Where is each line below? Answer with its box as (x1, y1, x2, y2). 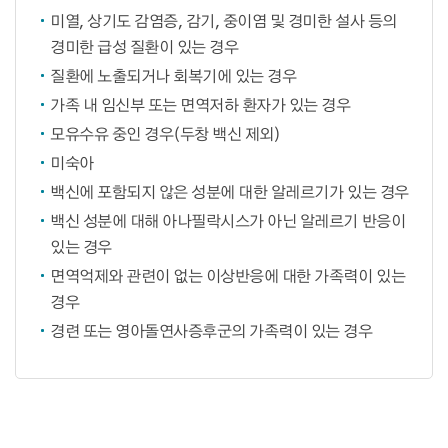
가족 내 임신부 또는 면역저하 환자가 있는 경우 (50, 93, 351, 116)
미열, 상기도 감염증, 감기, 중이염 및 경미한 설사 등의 (50, 9, 397, 32)
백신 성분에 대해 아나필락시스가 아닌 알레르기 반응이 (50, 209, 406, 232)
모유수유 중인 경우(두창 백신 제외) (50, 122, 281, 145)
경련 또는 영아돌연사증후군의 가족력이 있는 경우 (50, 319, 373, 342)
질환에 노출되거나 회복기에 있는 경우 (50, 64, 297, 87)
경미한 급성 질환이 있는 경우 (50, 35, 239, 58)
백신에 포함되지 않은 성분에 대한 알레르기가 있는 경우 (50, 180, 409, 203)
